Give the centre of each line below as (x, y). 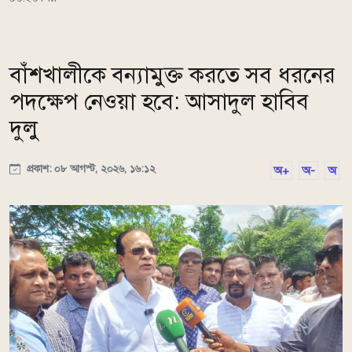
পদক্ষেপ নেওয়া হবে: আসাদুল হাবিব (159, 101)
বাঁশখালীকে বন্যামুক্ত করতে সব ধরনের (172, 75)
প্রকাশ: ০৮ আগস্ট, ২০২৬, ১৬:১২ (90, 168)
